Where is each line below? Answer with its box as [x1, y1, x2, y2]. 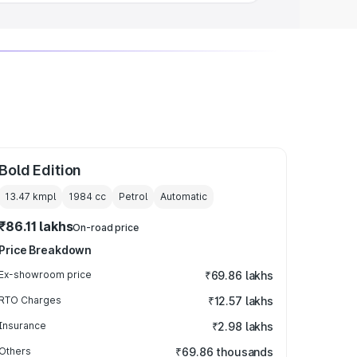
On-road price [73, 222, 139, 233]
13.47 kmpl [5, 190, 57, 202]
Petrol [119, 190, 148, 202]
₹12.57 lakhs [207, 294, 273, 308]
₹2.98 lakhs [211, 320, 273, 333]
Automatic [160, 190, 208, 202]
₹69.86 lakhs [204, 269, 273, 282]
